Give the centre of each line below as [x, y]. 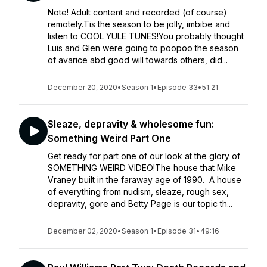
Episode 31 [177, 231]
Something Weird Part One [109, 138]
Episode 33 [178, 87]
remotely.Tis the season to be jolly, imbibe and [139, 24]
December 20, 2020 [83, 87]
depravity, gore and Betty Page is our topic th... [140, 204]
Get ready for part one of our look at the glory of [144, 156]
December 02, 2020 [83, 231]
